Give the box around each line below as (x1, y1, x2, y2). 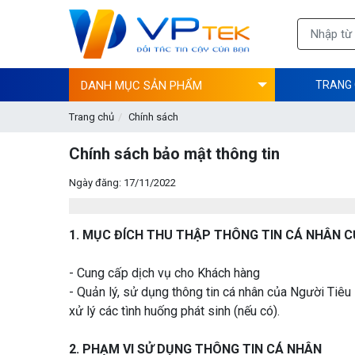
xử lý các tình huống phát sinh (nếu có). (69, 303, 280, 319)
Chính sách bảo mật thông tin (69, 143, 280, 163)
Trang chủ (69, 110, 114, 123)
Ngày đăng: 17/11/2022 (69, 176, 176, 189)
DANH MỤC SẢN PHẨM (81, 78, 202, 93)
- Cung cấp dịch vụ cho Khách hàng (69, 265, 260, 281)
